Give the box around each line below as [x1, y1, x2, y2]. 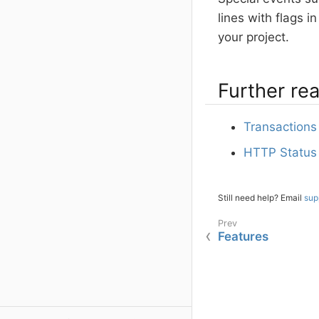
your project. [218, 30, 289, 45]
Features [218, 229, 268, 244]
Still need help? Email [218, 192, 304, 204]
